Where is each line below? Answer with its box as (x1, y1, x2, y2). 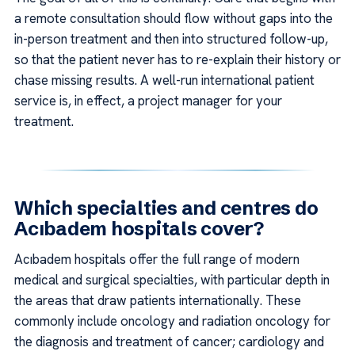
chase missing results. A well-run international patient (14, 71, 315, 89)
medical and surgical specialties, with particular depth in (14, 270, 330, 288)
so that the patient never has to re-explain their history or (14, 50, 341, 68)
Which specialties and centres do (14, 196, 319, 219)
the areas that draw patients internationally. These (14, 291, 301, 309)
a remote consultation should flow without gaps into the (14, 9, 333, 27)
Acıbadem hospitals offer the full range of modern (14, 250, 300, 268)
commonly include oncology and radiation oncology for (14, 311, 330, 330)
